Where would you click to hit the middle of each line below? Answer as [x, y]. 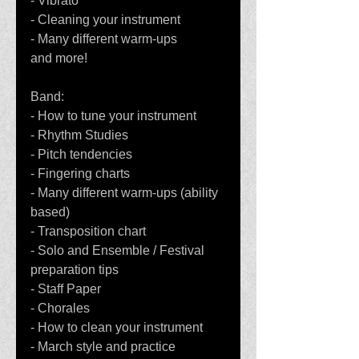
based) [50, 212]
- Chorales [60, 308]
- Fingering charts [80, 173]
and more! [59, 58]
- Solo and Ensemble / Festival [119, 250]
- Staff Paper [66, 289]
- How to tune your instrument [113, 116]
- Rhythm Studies [79, 135]
